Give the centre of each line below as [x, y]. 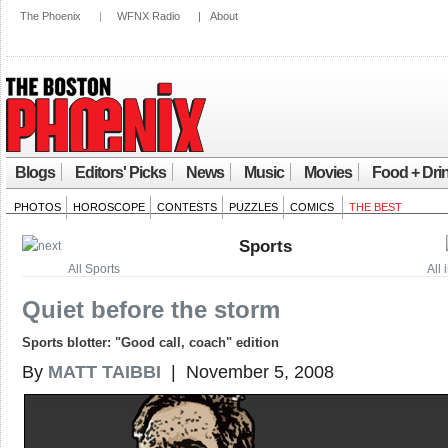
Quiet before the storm [151, 309]
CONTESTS [187, 207]
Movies [328, 172]
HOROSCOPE [109, 207]
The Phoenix [50, 16]
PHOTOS [37, 207]
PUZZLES [253, 207]
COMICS [313, 207]
